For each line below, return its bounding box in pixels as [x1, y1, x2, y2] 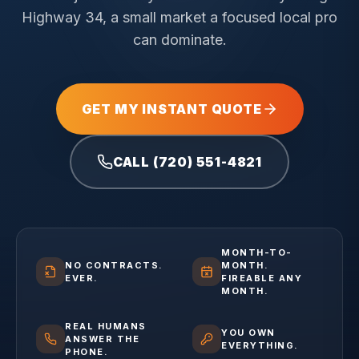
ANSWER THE [65, 333, 140, 345]
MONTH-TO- [221, 247, 292, 258]
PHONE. [65, 346, 109, 357]
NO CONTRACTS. [65, 260, 164, 271]
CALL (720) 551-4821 [112, 154, 263, 170]
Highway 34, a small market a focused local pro [22, 9, 337, 26]
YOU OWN [221, 327, 276, 338]
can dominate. [132, 31, 227, 48]
